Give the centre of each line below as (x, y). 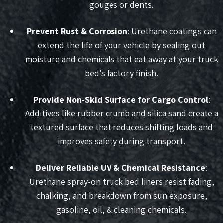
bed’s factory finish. (121, 73)
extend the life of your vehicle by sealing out (121, 45)
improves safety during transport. (121, 141)
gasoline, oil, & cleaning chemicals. (121, 210)
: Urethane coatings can (172, 31)
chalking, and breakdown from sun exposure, (121, 196)
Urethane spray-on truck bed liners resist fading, (121, 182)
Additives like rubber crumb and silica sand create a (121, 113)
